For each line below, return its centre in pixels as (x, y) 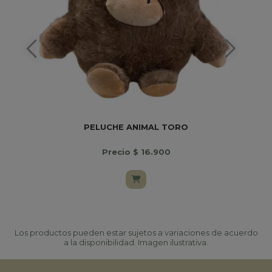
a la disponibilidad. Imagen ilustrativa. (136, 243)
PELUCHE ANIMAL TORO (136, 127)
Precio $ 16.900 (136, 151)
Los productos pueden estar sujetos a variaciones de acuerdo (136, 233)
